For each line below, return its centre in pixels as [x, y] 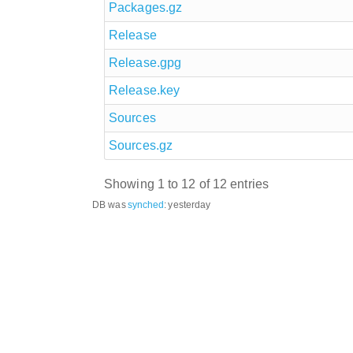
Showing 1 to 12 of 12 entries [186, 184]
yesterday [190, 204]
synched [146, 204]
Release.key [145, 90]
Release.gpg [145, 62]
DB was [109, 204]
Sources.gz [141, 145]
